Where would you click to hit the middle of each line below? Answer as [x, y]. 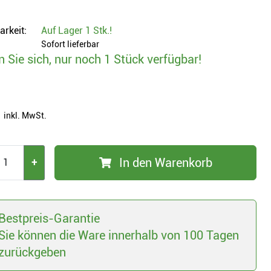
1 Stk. [97, 31]
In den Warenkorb [165, 163]
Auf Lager [63, 31]
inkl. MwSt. [25, 116]
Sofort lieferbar [70, 44]
